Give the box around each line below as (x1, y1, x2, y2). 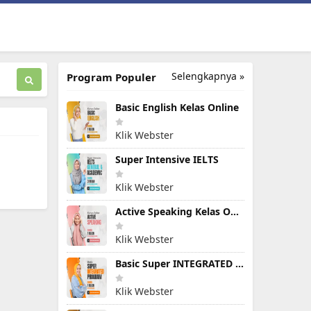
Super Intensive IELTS (115, 153, 219, 166)
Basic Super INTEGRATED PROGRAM (235, 257, 244, 270)
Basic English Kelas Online (115, 101, 239, 114)
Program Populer (67, 70, 156, 84)
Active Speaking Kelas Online (230, 205, 239, 218)
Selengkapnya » (171, 69, 244, 83)
